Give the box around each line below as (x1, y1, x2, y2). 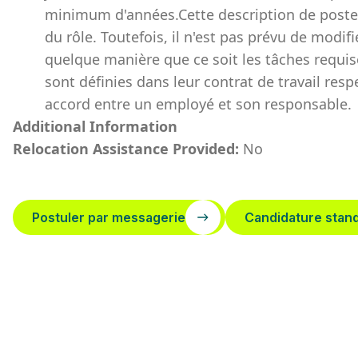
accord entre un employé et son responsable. (45, 94, 352, 113)
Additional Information (13, 117, 177, 136)
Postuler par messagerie (32, 209, 185, 225)
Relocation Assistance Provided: (13, 139, 243, 158)
